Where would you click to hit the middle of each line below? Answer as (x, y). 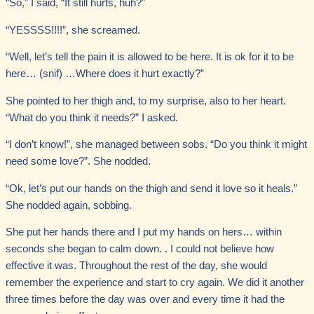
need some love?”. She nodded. (78, 162)
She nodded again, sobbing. (69, 205)
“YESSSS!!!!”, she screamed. (73, 30)
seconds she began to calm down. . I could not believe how (140, 249)
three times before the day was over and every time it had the (145, 300)
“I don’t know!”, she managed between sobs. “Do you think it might (156, 145)
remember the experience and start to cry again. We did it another (155, 283)
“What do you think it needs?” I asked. (92, 117)
